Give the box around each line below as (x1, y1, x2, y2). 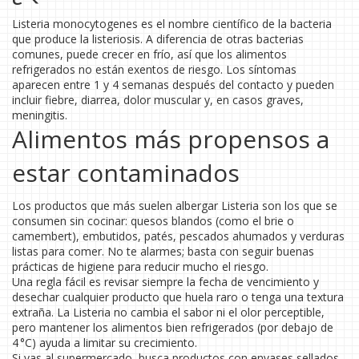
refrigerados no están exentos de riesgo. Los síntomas (12, 62, 296, 77)
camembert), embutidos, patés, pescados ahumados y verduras (12, 228, 345, 244)
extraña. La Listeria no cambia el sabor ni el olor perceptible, (12, 305, 325, 320)
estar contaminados (12, 156, 240, 189)
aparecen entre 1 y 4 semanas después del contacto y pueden (12, 77, 334, 92)
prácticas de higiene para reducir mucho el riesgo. (12, 259, 268, 274)
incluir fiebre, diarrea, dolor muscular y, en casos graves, (12, 92, 304, 107)
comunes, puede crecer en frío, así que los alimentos (12, 46, 287, 62)
